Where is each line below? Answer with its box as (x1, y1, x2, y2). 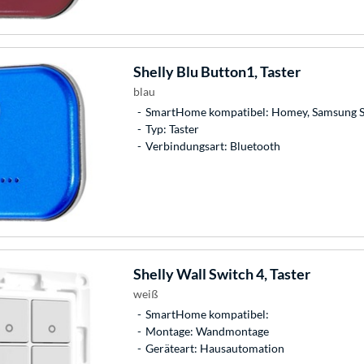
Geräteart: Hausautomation (145, 340, 284, 355)
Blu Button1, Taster (173, 62, 301, 80)
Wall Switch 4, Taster (173, 264, 310, 283)
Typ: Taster (145, 121, 199, 136)
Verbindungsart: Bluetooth (145, 138, 280, 153)
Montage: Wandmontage (145, 323, 269, 338)
